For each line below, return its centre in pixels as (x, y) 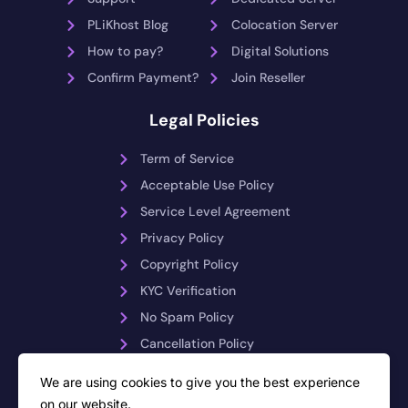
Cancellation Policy (197, 344)
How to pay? (125, 51)
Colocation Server (285, 25)
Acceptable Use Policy (207, 185)
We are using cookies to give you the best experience (200, 382)
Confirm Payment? (143, 78)
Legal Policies (204, 121)
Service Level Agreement (215, 212)
